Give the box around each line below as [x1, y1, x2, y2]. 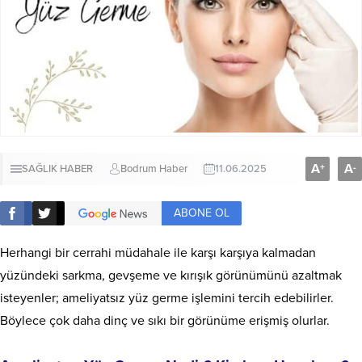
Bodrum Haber [120, 162, 187, 175]
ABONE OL [174, 205, 229, 220]
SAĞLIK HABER [22, 162, 93, 175]
